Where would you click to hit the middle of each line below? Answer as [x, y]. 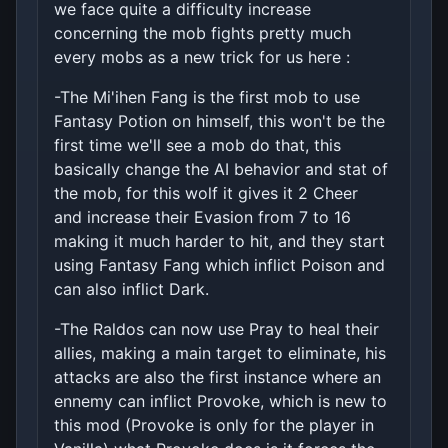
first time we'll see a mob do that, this [197, 144]
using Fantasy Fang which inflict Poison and [219, 264]
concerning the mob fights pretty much [202, 32]
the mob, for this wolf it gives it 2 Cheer [206, 192]
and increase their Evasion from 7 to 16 [202, 216]
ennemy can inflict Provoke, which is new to [220, 400]
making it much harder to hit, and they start [219, 240]
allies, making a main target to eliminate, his [220, 352]
